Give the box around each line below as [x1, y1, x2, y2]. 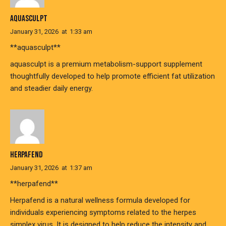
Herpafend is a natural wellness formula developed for [10, 195, 190, 205]
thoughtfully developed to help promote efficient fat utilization [10, 72, 215, 81]
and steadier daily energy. [10, 84, 93, 93]
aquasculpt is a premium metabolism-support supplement [10, 60, 202, 69]
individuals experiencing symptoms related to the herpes [10, 207, 196, 217]
